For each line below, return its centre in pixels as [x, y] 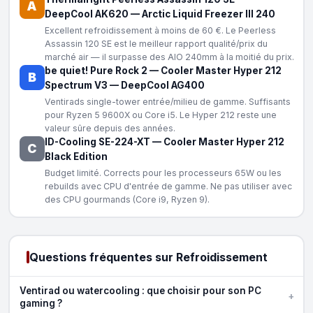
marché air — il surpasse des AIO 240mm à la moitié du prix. [169, 57]
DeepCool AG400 [162, 85]
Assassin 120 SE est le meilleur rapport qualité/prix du [156, 43]
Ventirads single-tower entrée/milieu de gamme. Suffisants [167, 101]
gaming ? [41, 303]
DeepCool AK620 [86, 14]
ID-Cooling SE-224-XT [97, 141]
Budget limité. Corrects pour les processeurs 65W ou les [163, 173]
